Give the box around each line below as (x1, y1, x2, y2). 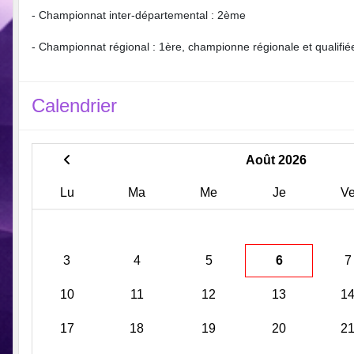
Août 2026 (245, 153, 307, 168)
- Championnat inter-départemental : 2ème (32, 9, 246, 22)
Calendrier (32, 95, 117, 117)
